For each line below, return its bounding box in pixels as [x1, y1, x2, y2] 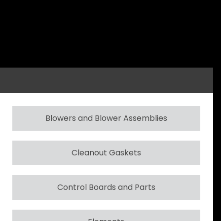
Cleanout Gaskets [71, 147, 141, 158]
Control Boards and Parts [57, 181, 155, 193]
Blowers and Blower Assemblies [45, 112, 167, 124]
